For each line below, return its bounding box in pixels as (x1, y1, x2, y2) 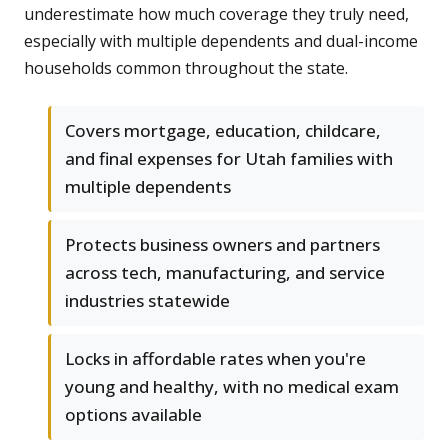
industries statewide (65, 289, 230, 313)
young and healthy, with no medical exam (65, 375, 399, 399)
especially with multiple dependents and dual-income (24, 30, 418, 53)
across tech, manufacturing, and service (65, 261, 385, 285)
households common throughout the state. (24, 57, 348, 80)
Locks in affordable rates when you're (65, 347, 366, 371)
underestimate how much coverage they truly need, (24, 3, 409, 26)
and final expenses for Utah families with (65, 147, 393, 171)
